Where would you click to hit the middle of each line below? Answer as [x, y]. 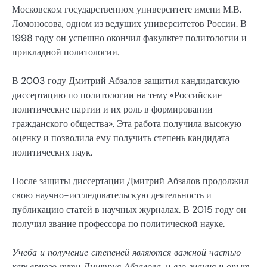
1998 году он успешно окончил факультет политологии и [129, 38]
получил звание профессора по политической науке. [118, 224]
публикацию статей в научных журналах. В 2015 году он [129, 210]
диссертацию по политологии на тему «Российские [117, 95]
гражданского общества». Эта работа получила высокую [127, 123]
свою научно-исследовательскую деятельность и [112, 195]
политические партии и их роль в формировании [112, 109]
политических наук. [52, 152]
